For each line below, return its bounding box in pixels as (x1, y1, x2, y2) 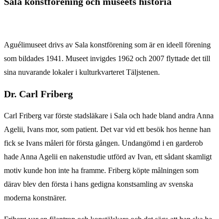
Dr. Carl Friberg (4, 88, 73, 100)
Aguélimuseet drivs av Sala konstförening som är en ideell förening (4, 40, 211, 49)
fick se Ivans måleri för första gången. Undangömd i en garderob (4, 139, 203, 148)
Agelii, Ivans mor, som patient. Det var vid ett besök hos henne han (4, 125, 211, 134)
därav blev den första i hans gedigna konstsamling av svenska (4, 180, 193, 189)
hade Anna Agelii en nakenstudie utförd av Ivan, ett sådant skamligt (4, 153, 212, 161)
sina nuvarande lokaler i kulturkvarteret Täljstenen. (4, 67, 160, 76)
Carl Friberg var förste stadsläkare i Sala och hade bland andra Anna (4, 111, 214, 120)
